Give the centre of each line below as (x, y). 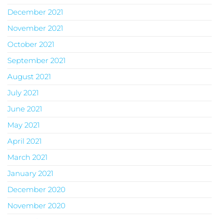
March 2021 (27, 157)
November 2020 (36, 206)
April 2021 (24, 141)
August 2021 (29, 77)
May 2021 (23, 125)
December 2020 (36, 190)
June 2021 (25, 109)
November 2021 (35, 28)
